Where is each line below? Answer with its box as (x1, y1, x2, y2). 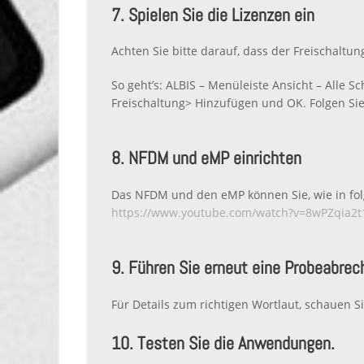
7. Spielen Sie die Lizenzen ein (111, 2, 314, 26)
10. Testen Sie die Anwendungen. (111, 331, 335, 354)
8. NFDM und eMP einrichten (111, 146, 301, 170)
